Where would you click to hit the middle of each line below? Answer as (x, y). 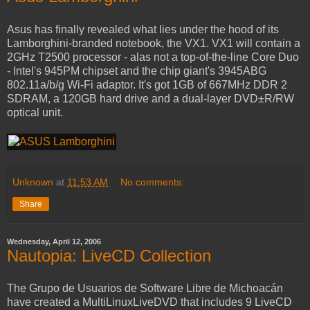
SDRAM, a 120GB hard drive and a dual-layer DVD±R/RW (151, 98)
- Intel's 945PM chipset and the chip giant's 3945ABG (137, 71)
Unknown (33, 182)
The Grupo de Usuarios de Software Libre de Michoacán (145, 289)
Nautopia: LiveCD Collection (109, 255)
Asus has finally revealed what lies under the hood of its (143, 29)
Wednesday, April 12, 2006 (54, 242)
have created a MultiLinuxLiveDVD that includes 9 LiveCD (149, 302)
